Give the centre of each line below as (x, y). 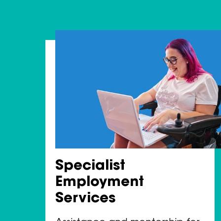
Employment (100, 183)
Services (85, 199)
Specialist (90, 166)
